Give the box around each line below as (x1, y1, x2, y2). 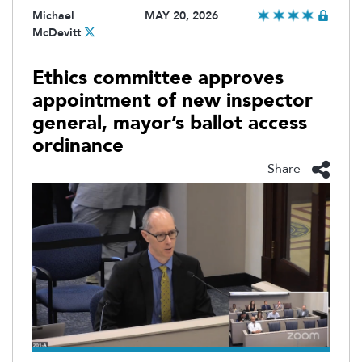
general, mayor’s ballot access (32, 110, 307, 137)
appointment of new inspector (32, 87, 313, 115)
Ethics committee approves (32, 65, 284, 92)
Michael (32, 8, 74, 24)
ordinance (32, 133, 124, 160)
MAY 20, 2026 (144, 8, 218, 24)
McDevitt (32, 25, 81, 41)
